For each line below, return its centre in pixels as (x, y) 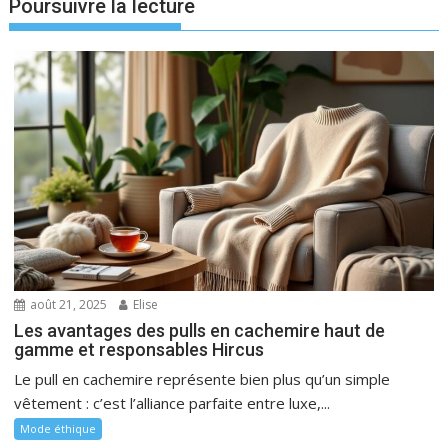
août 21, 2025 (67, 304)
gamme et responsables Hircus (139, 349)
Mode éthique (58, 428)
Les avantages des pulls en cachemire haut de (200, 330)
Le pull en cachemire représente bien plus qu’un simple (202, 378)
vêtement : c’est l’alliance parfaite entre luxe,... (172, 402)
